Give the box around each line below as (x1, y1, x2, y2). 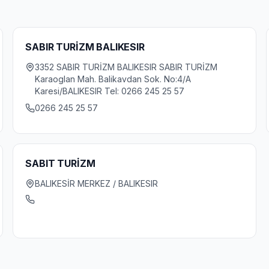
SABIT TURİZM (25, 157, 95, 169)
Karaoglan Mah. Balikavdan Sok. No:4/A (35, 74, 192, 84)
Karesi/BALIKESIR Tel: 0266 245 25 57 (35, 86, 185, 96)
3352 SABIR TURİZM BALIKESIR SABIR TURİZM (35, 62, 218, 72)
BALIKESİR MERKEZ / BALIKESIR (35, 178, 159, 189)
